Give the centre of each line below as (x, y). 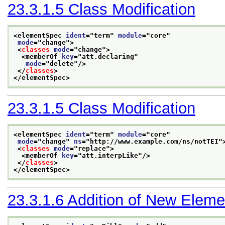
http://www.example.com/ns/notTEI (154, 141)
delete (62, 63)
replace (92, 148)
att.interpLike (110, 155)
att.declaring (108, 56)
